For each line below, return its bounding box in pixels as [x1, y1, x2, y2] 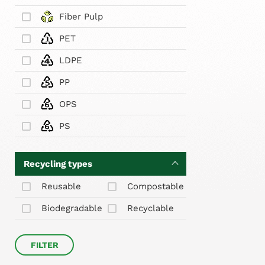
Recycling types [24, 158, 92, 169]
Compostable [127, 180, 184, 192]
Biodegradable [41, 202, 102, 214]
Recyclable [127, 202, 174, 214]
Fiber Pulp [59, 11, 103, 22]
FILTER [30, 240, 59, 250]
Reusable [41, 180, 81, 192]
